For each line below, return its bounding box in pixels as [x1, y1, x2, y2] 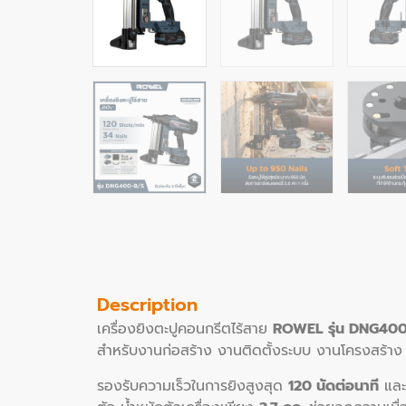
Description [97, 291, 198, 319]
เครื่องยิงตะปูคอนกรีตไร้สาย [97, 318, 273, 341]
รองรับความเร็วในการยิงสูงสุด [97, 374, 288, 397]
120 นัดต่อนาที [288, 374, 379, 397]
